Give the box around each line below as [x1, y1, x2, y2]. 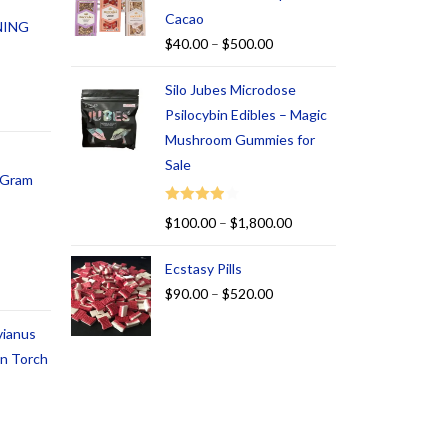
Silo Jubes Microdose [165, 81, 296, 99]
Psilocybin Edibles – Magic [165, 106, 327, 124]
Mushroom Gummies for [165, 131, 315, 149]
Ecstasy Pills [165, 259, 242, 277]
